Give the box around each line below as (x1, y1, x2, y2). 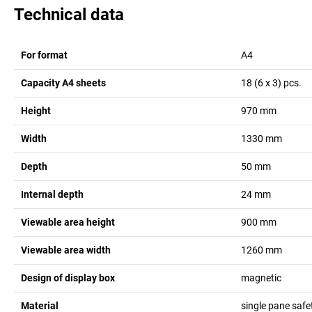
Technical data (14, 4, 124, 24)
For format (21, 49, 68, 61)
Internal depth (21, 188, 84, 200)
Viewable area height (21, 216, 115, 228)
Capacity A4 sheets (21, 77, 106, 88)
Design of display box (21, 272, 115, 283)
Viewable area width (21, 244, 111, 256)
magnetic (240, 272, 281, 283)
